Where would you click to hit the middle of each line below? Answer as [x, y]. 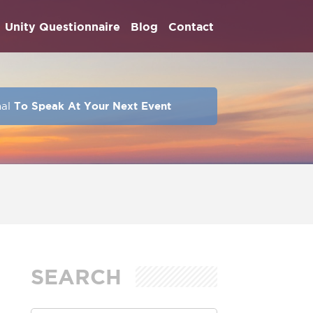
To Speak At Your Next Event [92, 106]
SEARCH [76, 277]
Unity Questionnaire [63, 26]
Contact [191, 26]
